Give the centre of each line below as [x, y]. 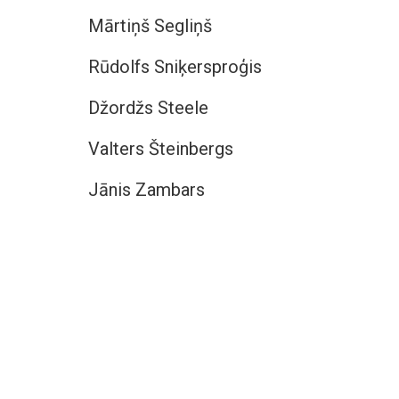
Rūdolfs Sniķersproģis [175, 67]
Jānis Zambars [146, 190]
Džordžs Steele [148, 108]
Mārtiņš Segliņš [150, 26]
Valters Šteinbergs [160, 149]
